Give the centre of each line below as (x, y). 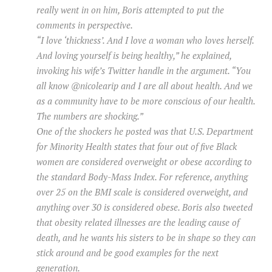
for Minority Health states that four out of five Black (137, 147)
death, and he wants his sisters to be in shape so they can (146, 238)
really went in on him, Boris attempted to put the (130, 10)
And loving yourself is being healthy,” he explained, (134, 56)
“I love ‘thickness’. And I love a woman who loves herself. (145, 40)
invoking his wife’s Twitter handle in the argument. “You (144, 71)
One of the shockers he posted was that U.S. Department (145, 131)
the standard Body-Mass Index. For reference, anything (142, 177)
